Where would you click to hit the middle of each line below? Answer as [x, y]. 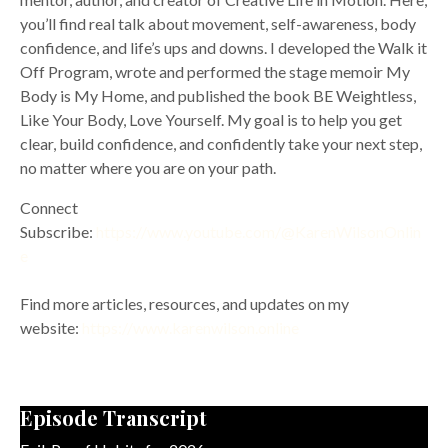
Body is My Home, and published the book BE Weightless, [218, 95]
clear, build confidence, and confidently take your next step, [221, 143]
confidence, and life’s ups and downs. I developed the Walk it [223, 47]
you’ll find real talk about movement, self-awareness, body [218, 23]
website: [49, 327]
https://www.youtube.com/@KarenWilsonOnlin [258, 231]
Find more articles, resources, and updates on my [184, 303]
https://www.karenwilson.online [190, 327]
